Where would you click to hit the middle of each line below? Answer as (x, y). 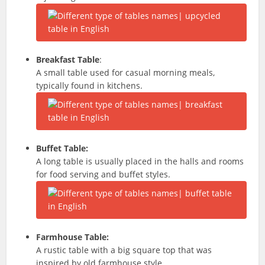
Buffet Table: (62, 148)
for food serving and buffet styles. (104, 174)
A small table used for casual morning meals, (126, 72)
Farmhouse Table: (73, 237)
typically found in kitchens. (90, 85)
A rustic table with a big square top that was (124, 250)
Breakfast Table (68, 59)
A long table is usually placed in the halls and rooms (140, 161)
